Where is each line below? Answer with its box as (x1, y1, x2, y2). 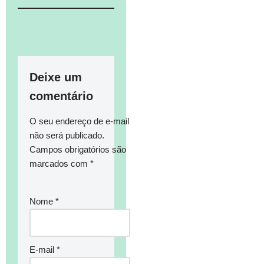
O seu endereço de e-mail (29, 116, 129, 127)
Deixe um (29, 71, 82, 84)
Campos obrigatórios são (29, 144, 126, 155)
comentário (29, 90, 93, 103)
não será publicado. (29, 130, 104, 141)
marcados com (29, 159, 90, 169)
